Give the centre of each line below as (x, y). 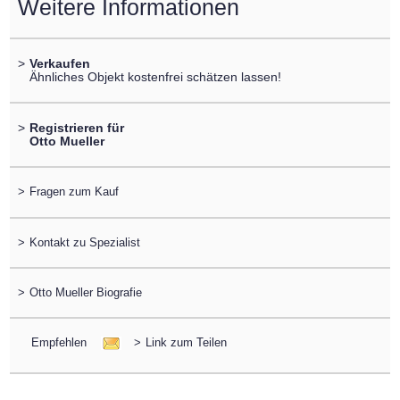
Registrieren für (76, 128)
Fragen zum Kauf (74, 192)
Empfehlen (60, 343)
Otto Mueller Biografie (85, 292)
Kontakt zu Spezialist (84, 242)
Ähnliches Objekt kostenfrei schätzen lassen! (155, 76)
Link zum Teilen (186, 343)
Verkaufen (59, 63)
